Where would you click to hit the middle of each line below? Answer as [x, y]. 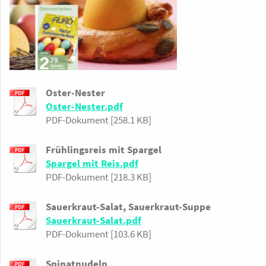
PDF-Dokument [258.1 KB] [99, 120]
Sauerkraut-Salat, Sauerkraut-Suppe [128, 207]
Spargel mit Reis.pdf [92, 164]
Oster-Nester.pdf [84, 107]
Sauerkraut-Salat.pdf [94, 221]
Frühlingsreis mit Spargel [104, 150]
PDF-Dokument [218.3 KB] [99, 177]
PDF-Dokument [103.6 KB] [99, 234]
